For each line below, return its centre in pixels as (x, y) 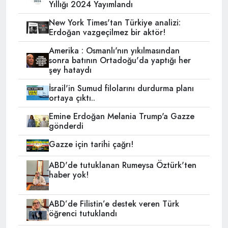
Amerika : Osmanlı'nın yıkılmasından (114, 50)
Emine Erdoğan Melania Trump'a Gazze (121, 116)
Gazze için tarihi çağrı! (91, 144)
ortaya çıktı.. (72, 98)
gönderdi (66, 126)
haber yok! (68, 175)
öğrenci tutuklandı (83, 213)
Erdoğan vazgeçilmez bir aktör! (107, 32)
